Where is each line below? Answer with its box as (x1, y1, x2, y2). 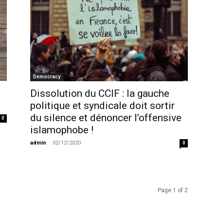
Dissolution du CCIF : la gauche (30, 87, 169, 99)
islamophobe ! (30, 124, 93, 136)
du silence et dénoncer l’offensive (30, 111, 182, 124)
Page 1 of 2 (158, 186, 188, 194)
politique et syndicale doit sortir (30, 99, 175, 111)
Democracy (33, 73, 60, 79)
